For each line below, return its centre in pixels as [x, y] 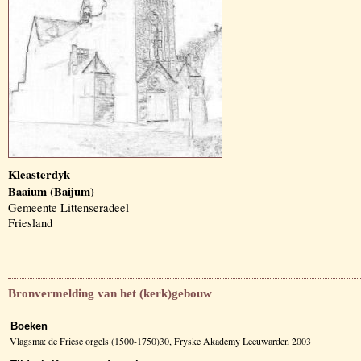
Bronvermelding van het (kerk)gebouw [110, 293]
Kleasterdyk [39, 174]
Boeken [29, 326]
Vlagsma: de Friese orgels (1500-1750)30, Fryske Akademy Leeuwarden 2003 [160, 341]
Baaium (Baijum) [51, 191]
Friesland [30, 223]
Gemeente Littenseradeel [68, 207]
